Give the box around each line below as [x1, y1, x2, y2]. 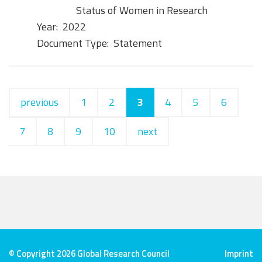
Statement [113, 35, 162, 51]
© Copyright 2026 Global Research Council [9, 247, 170, 260]
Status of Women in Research [75, 2, 208, 18]
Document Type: [37, 35, 109, 51]
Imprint [225, 247, 253, 260]
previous [20, 94, 58, 110]
